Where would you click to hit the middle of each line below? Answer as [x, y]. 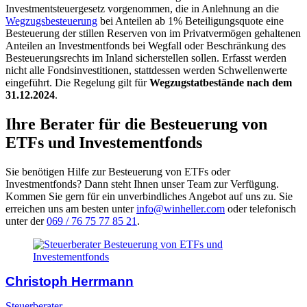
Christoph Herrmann [70, 281]
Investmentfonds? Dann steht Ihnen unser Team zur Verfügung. [142, 184]
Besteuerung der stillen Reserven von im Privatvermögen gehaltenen [153, 33]
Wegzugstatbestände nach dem [221, 82]
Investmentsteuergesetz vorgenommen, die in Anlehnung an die [142, 8]
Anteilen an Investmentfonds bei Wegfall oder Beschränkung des [146, 45]
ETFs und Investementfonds [104, 142]
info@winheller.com [181, 208]
